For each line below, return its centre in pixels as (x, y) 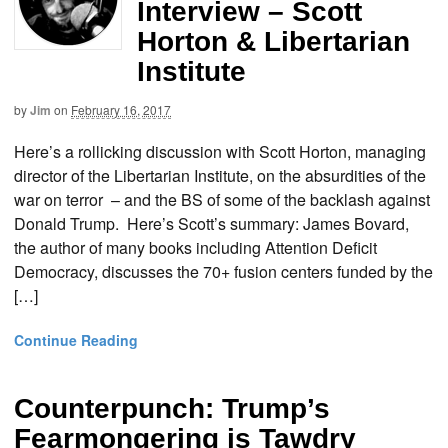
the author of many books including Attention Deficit (195, 248)
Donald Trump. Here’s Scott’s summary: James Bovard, (211, 224)
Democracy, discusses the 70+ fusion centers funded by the (223, 272)
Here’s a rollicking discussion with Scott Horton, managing (220, 152)
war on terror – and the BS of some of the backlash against (222, 200)
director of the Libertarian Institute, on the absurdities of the (220, 176)
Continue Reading (76, 340)
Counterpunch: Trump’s (172, 409)
